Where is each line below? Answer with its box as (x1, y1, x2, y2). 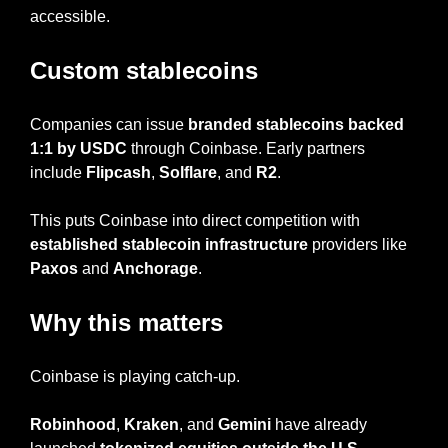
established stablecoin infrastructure (30, 235, 308, 253)
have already (271, 415, 367, 433)
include (30, 163, 86, 181)
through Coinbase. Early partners (127, 139, 365, 157)
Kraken (124, 415, 179, 433)
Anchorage (113, 259, 198, 277)
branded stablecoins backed (188, 115, 404, 133)
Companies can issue (30, 115, 188, 133)
